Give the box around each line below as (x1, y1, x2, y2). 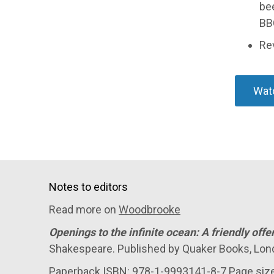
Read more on (49, 202, 119, 216)
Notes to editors (49, 180, 128, 193)
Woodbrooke (119, 202, 180, 216)
